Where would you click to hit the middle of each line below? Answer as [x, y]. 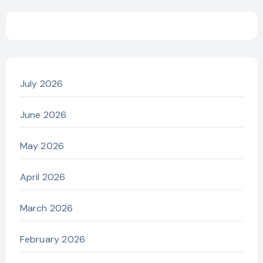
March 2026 [46, 208]
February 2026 [53, 239]
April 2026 [43, 177]
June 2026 [43, 114]
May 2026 [42, 146]
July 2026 [41, 83]
